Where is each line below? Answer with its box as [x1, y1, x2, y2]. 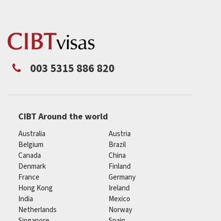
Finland [109, 161, 131, 172]
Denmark [18, 161, 46, 172]
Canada [18, 150, 41, 161]
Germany [109, 172, 136, 183]
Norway [109, 205, 133, 215]
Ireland [109, 183, 130, 193]
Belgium [18, 140, 43, 150]
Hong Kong [18, 183, 53, 193]
